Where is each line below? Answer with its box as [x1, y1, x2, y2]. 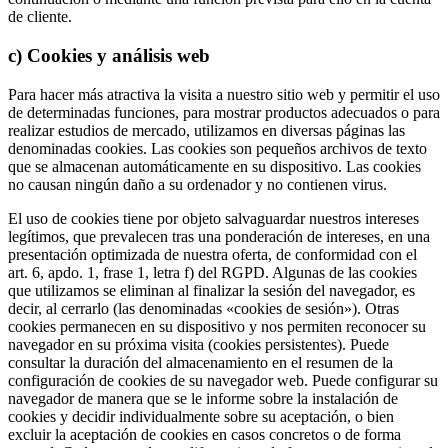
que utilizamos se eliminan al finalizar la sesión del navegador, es [8, 281, 415, 299]
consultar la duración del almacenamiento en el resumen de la [8, 353, 393, 371]
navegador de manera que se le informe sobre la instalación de [8, 389, 398, 407]
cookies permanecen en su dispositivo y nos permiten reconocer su [8, 317, 426, 335]
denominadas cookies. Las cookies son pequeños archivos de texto [8, 139, 427, 157]
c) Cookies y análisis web [8, 45, 210, 67]
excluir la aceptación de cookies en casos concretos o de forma [8, 425, 401, 443]
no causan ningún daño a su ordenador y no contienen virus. [8, 175, 387, 193]
